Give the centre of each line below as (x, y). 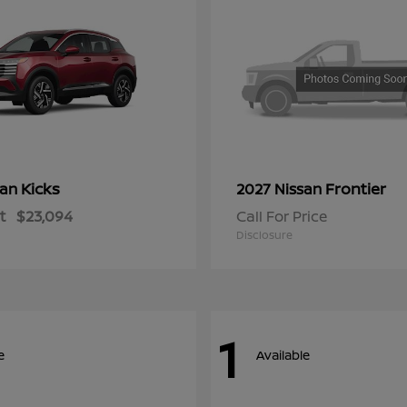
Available (283, 354)
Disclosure (264, 235)
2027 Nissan (281, 189)
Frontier (356, 189)
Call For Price (282, 217)
